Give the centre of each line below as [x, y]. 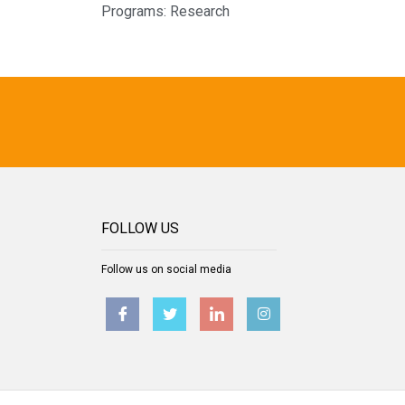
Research [200, 11]
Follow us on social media [166, 269]
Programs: [136, 11]
